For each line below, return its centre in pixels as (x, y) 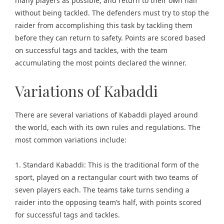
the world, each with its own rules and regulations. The (108, 127)
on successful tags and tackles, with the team (91, 50)
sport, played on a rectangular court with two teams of (106, 177)
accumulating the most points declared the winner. (101, 63)
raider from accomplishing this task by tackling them (104, 25)
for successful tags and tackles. (67, 215)
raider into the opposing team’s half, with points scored (108, 202)
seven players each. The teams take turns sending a (102, 190)
